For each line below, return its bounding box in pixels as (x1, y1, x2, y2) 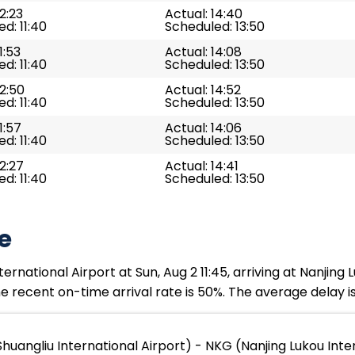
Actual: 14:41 (165, 157, 239, 175)
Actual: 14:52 (165, 81, 241, 99)
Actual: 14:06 (165, 119, 242, 137)
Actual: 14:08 (165, 43, 242, 61)
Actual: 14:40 (165, 5, 242, 23)
